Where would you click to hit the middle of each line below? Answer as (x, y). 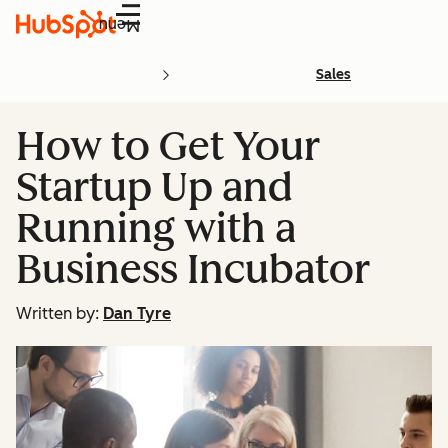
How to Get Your (168, 146)
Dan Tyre (137, 313)
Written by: (57, 313)
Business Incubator (193, 269)
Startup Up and (154, 187)
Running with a (156, 228)
